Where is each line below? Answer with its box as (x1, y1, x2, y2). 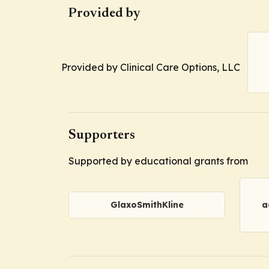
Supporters (68, 129, 135, 143)
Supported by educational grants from (68, 155, 248, 168)
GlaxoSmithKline (110, 199, 184, 211)
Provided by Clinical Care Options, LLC (61, 61, 240, 74)
